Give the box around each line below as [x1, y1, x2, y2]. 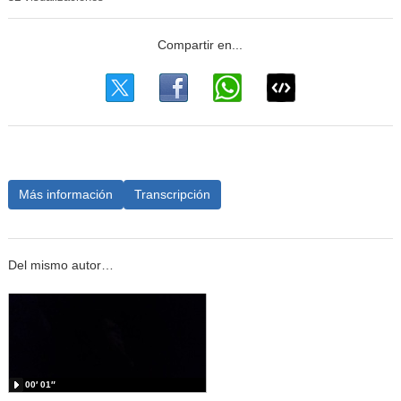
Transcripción [133, 186, 210, 201]
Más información [18, 186, 113, 201]
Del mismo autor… [7, 259, 114, 273]
